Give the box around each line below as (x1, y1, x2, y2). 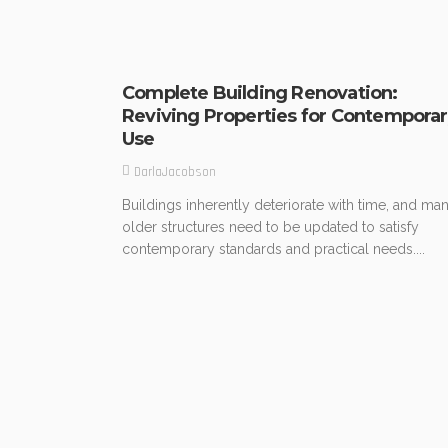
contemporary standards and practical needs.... (122, 240, 425, 257)
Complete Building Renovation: (122, 82, 398, 105)
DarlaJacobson (134, 163, 216, 180)
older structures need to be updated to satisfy (122, 218, 419, 235)
